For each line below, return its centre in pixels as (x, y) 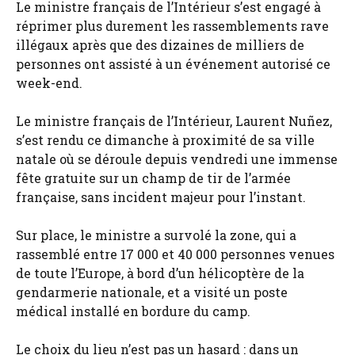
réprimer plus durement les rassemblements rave (172, 26)
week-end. (49, 83)
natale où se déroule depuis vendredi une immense (177, 159)
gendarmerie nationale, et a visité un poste (152, 292)
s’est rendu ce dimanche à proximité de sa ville (165, 140)
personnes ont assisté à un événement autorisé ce (173, 64)
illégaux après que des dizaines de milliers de (160, 45)
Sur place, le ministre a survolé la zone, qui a (156, 235)
